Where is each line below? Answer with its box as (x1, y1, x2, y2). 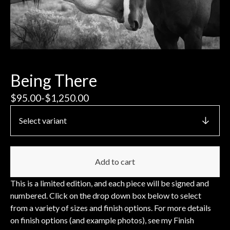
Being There (10, 70, 97, 90)
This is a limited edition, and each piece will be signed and (10, 178, 209, 188)
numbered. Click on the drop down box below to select (10, 190, 201, 200)
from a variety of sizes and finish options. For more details (10, 202, 211, 213)
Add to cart (95, 156, 135, 166)
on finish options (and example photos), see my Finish (10, 215, 194, 225)
